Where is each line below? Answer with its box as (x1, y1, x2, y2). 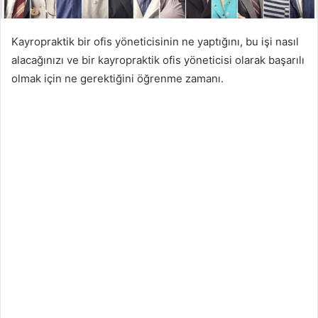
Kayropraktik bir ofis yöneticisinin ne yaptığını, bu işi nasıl (11, 34, 299, 48)
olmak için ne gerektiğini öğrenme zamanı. (11, 71, 224, 85)
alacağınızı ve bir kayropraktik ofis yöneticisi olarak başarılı (11, 53, 305, 67)
